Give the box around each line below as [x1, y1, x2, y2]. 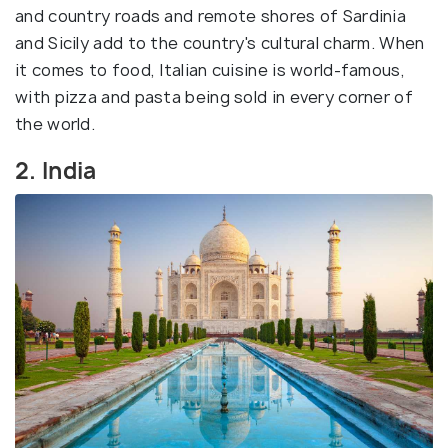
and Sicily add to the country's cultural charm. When [15, 31, 425, 54]
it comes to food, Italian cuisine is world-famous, [15, 58, 405, 81]
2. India [15, 155, 97, 186]
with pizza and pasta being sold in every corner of [15, 85, 413, 108]
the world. [15, 112, 96, 135]
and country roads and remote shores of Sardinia [15, 4, 407, 27]
